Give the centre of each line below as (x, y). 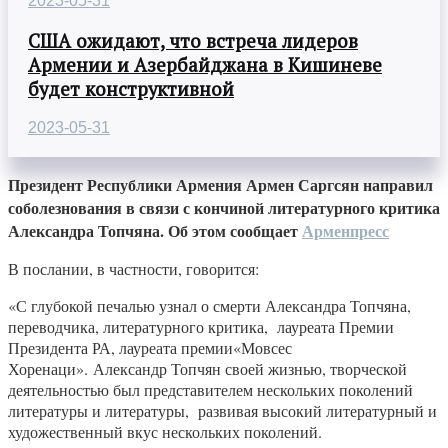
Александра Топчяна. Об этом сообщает (155, 231)
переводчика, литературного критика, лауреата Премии (201, 327)
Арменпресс (345, 231)
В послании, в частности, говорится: (136, 269)
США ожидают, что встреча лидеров (193, 40)
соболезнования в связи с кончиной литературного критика (224, 208)
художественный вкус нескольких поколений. (165, 432)
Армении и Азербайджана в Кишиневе (205, 64)
